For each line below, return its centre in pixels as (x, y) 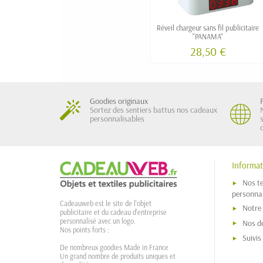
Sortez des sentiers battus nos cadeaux (154, 110)
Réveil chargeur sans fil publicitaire (208, 28)
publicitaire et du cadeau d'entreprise (113, 213)
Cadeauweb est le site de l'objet (106, 204)
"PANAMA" (208, 37)
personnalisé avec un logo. (98, 221)
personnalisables (117, 119)
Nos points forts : (85, 230)
